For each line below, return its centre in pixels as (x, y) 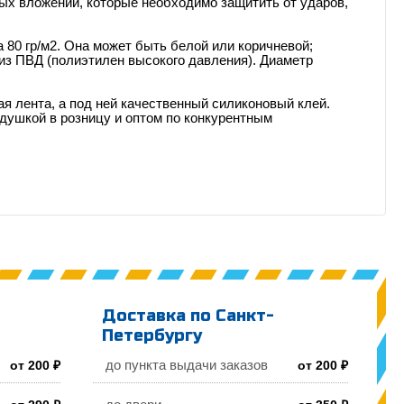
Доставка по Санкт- (188, 315)
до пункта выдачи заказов (187, 364)
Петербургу (152, 335)
